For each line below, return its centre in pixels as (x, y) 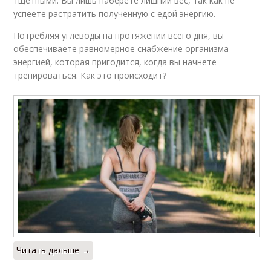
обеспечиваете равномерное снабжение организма (121, 49)
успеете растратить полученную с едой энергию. (115, 14)
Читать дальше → (54, 250)
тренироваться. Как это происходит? (90, 76)
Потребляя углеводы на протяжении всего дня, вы (119, 36)
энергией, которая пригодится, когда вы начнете (115, 62)
